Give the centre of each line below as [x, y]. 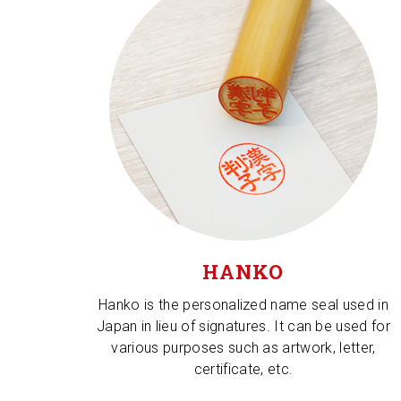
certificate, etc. [243, 369]
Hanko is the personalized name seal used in [243, 305]
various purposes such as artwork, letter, [243, 348]
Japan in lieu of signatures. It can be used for [243, 326]
